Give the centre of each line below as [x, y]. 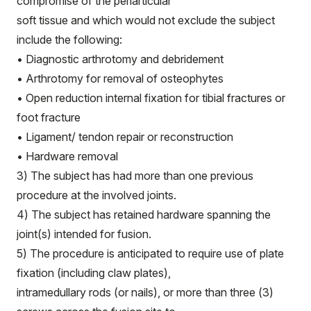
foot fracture [49, 117]
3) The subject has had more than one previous [135, 176]
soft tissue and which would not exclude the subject [146, 20]
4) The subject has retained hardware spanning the [144, 215]
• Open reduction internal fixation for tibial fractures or [151, 98]
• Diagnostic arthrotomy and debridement [120, 59]
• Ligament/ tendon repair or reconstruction [125, 137]
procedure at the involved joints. [96, 195]
